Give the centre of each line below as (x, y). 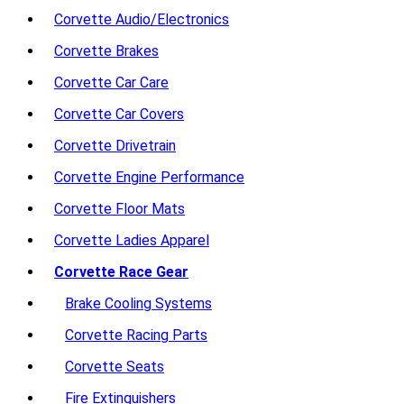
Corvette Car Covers (119, 114)
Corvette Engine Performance (149, 177)
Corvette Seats (115, 367)
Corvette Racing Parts (136, 335)
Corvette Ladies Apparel (132, 240)
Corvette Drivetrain (115, 146)
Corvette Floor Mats (119, 209)
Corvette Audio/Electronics (142, 19)
